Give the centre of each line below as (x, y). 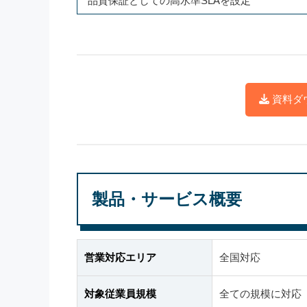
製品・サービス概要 (167, 199)
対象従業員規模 (120, 294)
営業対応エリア (120, 257)
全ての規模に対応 (260, 294)
